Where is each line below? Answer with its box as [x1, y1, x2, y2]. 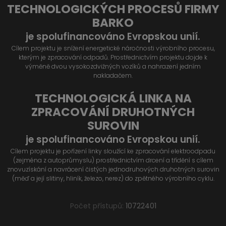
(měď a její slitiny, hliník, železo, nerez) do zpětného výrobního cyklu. [12, 174, 214, 183]
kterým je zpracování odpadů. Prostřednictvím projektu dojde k [19, 53, 207, 62]
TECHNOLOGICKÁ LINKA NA [34, 90, 192, 107]
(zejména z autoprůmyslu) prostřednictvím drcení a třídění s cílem [13, 156, 213, 165]
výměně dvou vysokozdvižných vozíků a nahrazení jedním [25, 62, 201, 71]
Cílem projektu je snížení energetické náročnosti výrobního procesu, [11, 44, 215, 53]
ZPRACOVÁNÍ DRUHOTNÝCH [31, 104, 195, 121]
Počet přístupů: [70, 201, 126, 211]
